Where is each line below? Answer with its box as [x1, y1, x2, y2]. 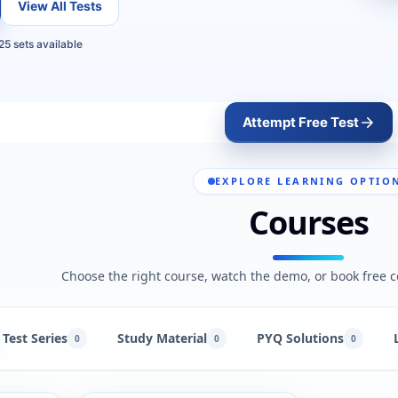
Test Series [2, 330, 68, 346]
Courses [248, 201, 370, 244]
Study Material [116, 330, 207, 346]
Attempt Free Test [242, 114, 359, 131]
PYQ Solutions [256, 330, 344, 346]
